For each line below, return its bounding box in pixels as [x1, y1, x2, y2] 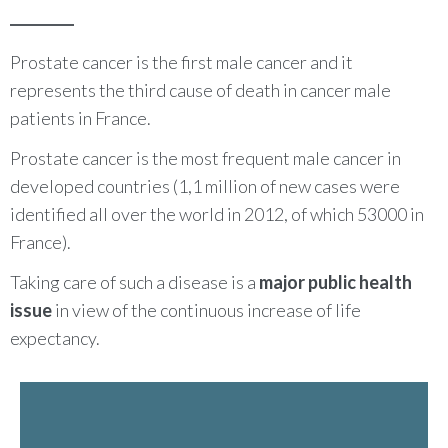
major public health [259, 270, 412, 293]
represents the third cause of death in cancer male [10, 78, 391, 101]
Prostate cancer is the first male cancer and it [10, 50, 353, 73]
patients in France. [10, 106, 151, 129]
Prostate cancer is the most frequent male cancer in [10, 146, 401, 169]
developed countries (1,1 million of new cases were [10, 174, 400, 197]
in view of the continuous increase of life [52, 298, 361, 321]
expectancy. [10, 326, 100, 349]
